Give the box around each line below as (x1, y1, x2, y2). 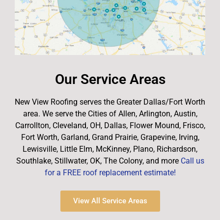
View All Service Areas (73, 196, 147, 205)
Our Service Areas (55, 71, 165, 88)
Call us (180, 156, 204, 166)
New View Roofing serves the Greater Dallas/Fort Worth (15, 97, 205, 107)
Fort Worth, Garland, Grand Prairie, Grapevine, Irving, (21, 133, 199, 142)
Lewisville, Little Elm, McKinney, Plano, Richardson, (23, 144, 197, 154)
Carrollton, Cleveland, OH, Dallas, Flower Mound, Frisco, (15, 121, 205, 131)
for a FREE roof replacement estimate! (44, 168, 176, 178)
